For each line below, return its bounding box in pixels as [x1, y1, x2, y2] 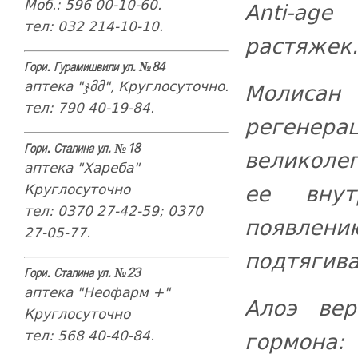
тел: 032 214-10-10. [23, 15, 163, 37]
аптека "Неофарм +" [23, 281, 170, 303]
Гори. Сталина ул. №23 [23, 266, 140, 281]
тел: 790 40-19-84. [23, 97, 154, 118]
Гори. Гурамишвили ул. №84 [23, 60, 165, 75]
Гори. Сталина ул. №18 [23, 141, 140, 157]
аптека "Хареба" [23, 157, 140, 178]
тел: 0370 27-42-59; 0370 [23, 200, 203, 221]
